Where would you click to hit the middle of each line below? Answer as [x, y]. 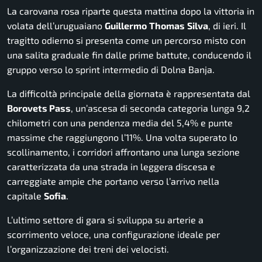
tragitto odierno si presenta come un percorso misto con [126, 40]
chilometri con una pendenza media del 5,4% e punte [120, 122]
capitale [25, 195]
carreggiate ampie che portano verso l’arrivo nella [113, 181]
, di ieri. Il [227, 25]
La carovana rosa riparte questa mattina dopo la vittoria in [131, 11]
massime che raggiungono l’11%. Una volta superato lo [122, 137]
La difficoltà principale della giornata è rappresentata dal [129, 93]
